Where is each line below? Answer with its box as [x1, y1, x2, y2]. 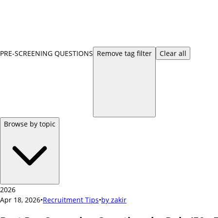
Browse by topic [4, 119, 55, 128]
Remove [97, 48, 125, 58]
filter [135, 48, 152, 58]
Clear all [160, 48, 186, 58]
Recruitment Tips [43, 195, 99, 204]
